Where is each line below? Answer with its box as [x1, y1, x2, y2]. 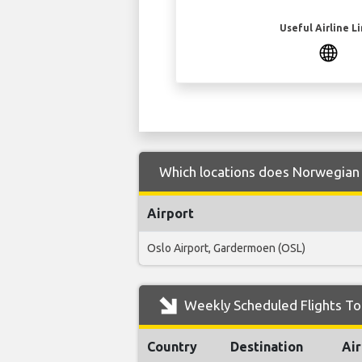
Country [147, 339, 197, 355]
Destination [230, 339, 303, 355]
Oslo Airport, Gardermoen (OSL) [147, 242, 305, 255]
